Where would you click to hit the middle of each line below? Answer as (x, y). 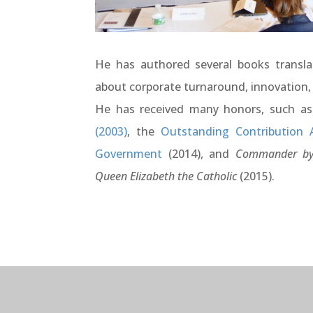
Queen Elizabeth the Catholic (166, 176)
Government (129, 153)
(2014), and (199, 153)
